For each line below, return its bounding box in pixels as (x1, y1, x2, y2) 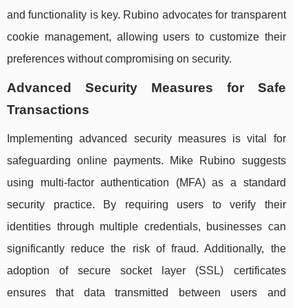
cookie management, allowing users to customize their (7, 31, 286, 43)
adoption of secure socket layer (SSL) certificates (7, 265, 286, 277)
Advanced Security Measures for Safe (7, 80, 286, 96)
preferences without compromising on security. (7, 53, 232, 65)
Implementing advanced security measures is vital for (7, 133, 286, 145)
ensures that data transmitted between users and (7, 287, 286, 299)
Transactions (7, 102, 89, 118)
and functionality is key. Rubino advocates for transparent (7, 9, 286, 21)
